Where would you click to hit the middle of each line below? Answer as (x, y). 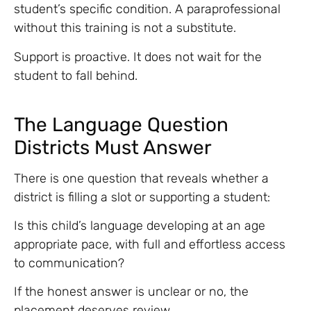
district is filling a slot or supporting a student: (142, 197)
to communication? (69, 263)
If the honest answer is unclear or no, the (131, 292)
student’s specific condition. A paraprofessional (147, 9)
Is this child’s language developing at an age (140, 226)
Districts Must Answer (113, 147)
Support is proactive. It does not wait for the (138, 57)
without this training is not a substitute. (125, 28)
